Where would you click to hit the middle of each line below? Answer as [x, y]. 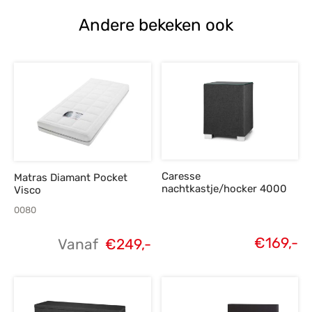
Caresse [181, 177]
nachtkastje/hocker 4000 [224, 189]
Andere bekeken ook [156, 25]
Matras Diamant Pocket [71, 177]
